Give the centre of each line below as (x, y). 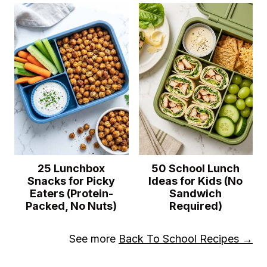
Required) (195, 206)
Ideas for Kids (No (196, 181)
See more (94, 239)
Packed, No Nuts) (72, 206)
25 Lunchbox (72, 168)
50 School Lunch (196, 168)
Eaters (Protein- (71, 193)
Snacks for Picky (72, 181)
